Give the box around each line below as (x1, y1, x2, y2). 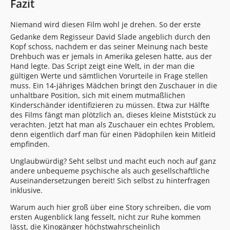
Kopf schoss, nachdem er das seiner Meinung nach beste (10, 42, 208, 52)
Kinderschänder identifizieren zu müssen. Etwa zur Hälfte (10, 100, 209, 110)
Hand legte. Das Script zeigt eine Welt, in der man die (10, 61, 195, 71)
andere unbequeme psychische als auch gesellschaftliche (10, 166, 209, 176)
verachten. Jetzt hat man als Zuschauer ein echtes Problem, (10, 120, 215, 130)
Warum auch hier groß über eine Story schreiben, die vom (10, 202, 211, 213)
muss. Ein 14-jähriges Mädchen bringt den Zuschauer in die (10, 81, 217, 91)
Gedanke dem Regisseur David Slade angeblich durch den (10, 32, 210, 42)
